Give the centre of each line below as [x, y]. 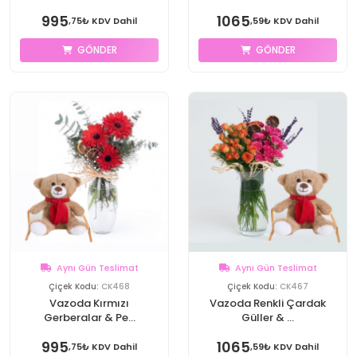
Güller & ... [268, 318]
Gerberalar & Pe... [89, 318]
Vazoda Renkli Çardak [268, 303]
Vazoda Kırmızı [89, 303]
